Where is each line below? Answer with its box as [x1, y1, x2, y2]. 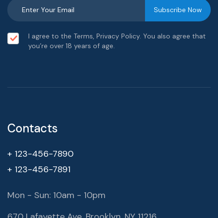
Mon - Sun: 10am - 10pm [7, 189, 106, 201]
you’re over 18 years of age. [28, 41, 115, 50]
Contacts [7, 120, 58, 136]
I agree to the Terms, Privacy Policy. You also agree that [28, 31, 206, 40]
